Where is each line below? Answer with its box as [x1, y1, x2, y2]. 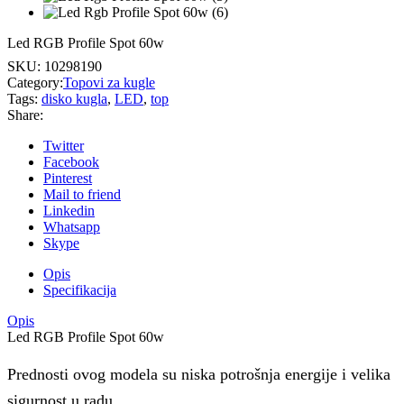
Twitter [43, 138, 84, 153]
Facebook [43, 154, 99, 170]
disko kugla [41, 91, 107, 106]
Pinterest [43, 170, 92, 186]
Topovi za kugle [63, 75, 155, 90]
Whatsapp [43, 219, 100, 234]
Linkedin [43, 203, 95, 218]
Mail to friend [43, 187, 121, 202]
